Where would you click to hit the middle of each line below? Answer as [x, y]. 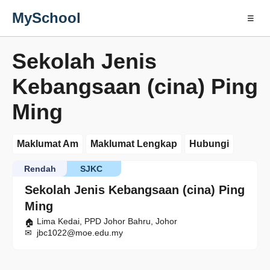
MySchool [46, 18]
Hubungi [209, 144]
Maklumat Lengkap [134, 144]
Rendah [40, 169]
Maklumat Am [48, 144]
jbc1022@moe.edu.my [80, 233]
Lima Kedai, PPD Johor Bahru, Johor [107, 221]
